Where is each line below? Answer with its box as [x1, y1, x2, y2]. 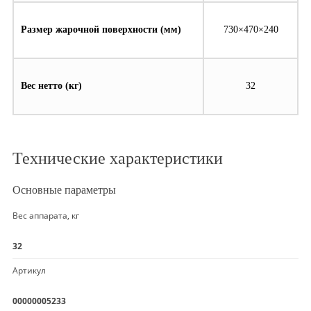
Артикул [12, 264, 46, 276]
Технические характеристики [12, 149, 223, 167]
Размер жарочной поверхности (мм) [21, 24, 181, 35]
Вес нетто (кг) [21, 81, 82, 92]
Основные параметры [12, 183, 116, 196]
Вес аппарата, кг [12, 209, 79, 221]
